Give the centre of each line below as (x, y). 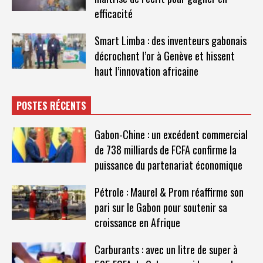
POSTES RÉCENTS (51, 105)
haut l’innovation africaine (146, 71)
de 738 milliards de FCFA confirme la (165, 149)
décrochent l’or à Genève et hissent (164, 55)
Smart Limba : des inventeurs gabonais (170, 40)
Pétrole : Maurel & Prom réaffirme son (169, 192)
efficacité (113, 13)
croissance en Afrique (137, 222)
